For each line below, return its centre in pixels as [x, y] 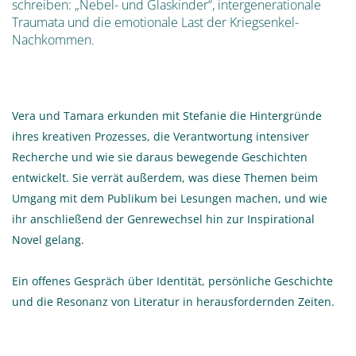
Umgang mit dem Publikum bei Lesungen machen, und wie [170, 198]
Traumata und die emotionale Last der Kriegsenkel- [155, 22]
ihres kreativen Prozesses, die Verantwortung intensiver [161, 136]
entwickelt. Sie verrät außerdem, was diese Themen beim [165, 177]
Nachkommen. [53, 39]
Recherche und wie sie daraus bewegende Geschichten [160, 157]
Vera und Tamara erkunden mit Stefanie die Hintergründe [167, 115]
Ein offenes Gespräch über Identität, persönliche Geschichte [172, 281]
